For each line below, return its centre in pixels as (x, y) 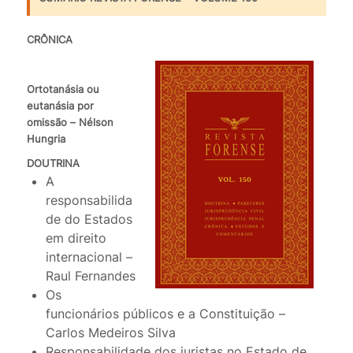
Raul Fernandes (90, 276)
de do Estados (89, 219)
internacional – (89, 257)
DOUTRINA (53, 163)
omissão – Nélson (70, 123)
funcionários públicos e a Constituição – (165, 314)
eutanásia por (60, 106)
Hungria (46, 139)
